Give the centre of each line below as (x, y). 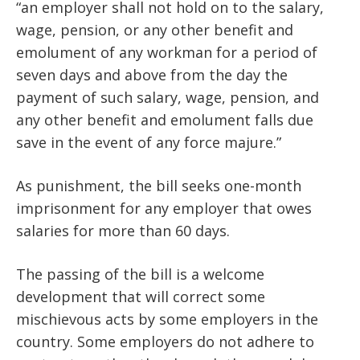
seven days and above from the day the (152, 75)
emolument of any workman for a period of (167, 53)
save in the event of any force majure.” (149, 143)
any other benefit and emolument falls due (165, 120)
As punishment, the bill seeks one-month (159, 186)
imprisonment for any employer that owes (164, 209)
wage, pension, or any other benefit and (155, 30)
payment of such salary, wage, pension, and (168, 98)
